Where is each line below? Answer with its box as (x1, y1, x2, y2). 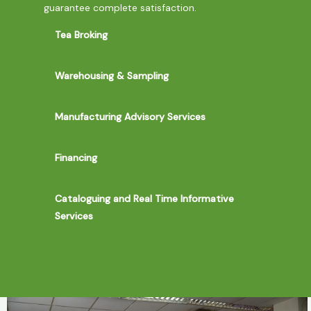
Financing (54, 151, 97, 164)
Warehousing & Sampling (54, 69, 169, 82)
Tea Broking (54, 28, 108, 41)
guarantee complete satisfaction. (43, 1, 196, 14)
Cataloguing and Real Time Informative (54, 192, 234, 205)
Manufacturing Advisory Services (54, 110, 205, 123)
